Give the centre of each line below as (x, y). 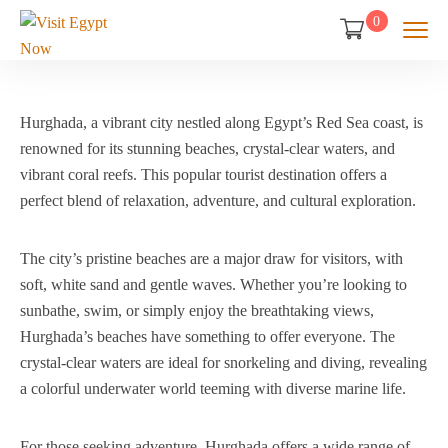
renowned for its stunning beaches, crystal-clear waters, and (207, 148)
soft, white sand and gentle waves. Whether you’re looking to (213, 284)
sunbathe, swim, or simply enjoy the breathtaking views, (197, 310)
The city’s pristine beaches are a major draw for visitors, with (211, 258)
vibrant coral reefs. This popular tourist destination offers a (203, 174)
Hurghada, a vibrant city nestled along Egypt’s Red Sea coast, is (221, 122)
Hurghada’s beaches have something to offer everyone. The (207, 336)
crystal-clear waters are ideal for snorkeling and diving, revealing (223, 362)
